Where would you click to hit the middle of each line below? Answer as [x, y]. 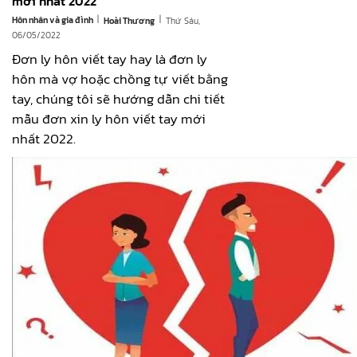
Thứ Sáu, [183, 20]
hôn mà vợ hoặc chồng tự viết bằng [120, 79]
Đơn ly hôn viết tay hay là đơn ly [110, 59]
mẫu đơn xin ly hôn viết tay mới [109, 119]
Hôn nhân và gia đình [53, 20]
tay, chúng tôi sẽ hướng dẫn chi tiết [118, 99]
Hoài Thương [129, 21]
